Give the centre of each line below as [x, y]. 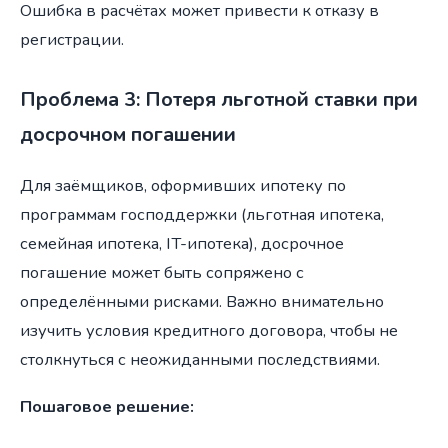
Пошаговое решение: [107, 407]
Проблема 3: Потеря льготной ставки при [219, 99]
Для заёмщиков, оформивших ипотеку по [183, 186]
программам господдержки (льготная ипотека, [202, 215]
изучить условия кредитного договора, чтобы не [209, 331]
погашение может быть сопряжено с [162, 273]
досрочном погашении [128, 134]
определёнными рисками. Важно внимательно [202, 302]
